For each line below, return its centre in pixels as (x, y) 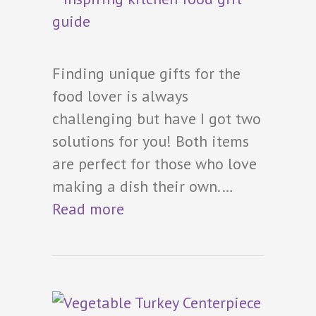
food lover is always (120, 96)
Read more (88, 208)
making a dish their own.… (142, 186)
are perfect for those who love (154, 163)
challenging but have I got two (157, 118)
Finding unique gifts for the (146, 73)
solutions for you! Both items (151, 141)
